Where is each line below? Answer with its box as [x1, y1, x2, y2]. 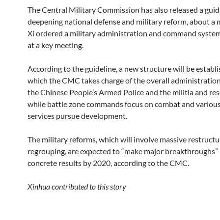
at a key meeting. [27, 40, 83, 50]
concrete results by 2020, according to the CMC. [27, 158, 189, 167]
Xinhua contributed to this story [27, 182, 126, 191]
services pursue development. [27, 111, 127, 120]
